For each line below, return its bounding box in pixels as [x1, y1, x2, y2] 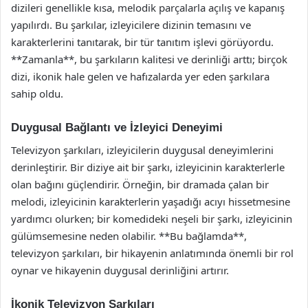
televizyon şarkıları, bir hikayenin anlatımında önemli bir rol [11, 245, 294, 260]
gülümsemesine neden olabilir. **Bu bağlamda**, [11, 228, 247, 243]
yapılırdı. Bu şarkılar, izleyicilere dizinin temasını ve [11, 18, 251, 32]
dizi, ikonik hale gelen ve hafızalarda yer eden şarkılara [11, 69, 269, 83]
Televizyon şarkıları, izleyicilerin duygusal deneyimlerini [11, 142, 274, 157]
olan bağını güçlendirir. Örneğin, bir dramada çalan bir [11, 177, 269, 191]
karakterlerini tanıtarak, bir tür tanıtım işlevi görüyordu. [11, 35, 274, 49]
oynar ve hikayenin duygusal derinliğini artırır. [11, 263, 229, 277]
